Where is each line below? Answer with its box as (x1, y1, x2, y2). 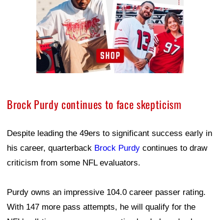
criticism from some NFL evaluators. (7, 158, 140, 167)
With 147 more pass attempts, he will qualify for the (7, 202, 195, 212)
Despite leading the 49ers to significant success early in (7, 128, 212, 138)
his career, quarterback (7, 143, 94, 153)
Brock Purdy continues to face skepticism (7, 96, 182, 112)
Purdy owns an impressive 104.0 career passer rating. (7, 187, 206, 197)
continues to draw (140, 143, 207, 153)
